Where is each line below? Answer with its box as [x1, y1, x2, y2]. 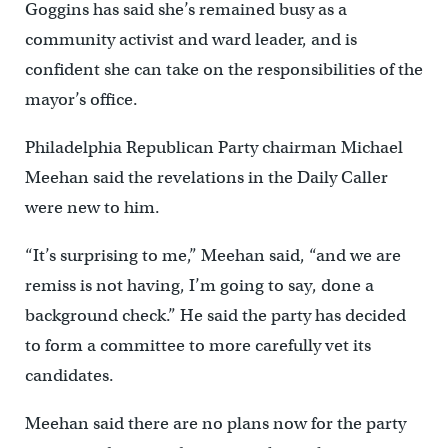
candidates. [24, 365, 114, 387]
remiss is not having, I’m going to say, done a [24, 275, 374, 297]
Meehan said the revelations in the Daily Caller [24, 167, 388, 189]
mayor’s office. [24, 89, 138, 111]
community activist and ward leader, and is [24, 29, 357, 51]
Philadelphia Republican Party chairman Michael [24, 137, 403, 159]
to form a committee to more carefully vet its [24, 335, 371, 357]
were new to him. [24, 197, 160, 219]
